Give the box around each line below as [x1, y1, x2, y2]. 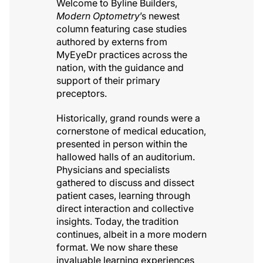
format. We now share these [56, 241, 178, 253]
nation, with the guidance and [56, 62, 184, 73]
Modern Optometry [56, 10, 140, 22]
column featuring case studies [56, 23, 187, 35]
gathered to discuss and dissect [56, 177, 194, 188]
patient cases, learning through [56, 190, 190, 201]
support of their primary [56, 75, 160, 86]
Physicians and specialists [56, 164, 170, 176]
